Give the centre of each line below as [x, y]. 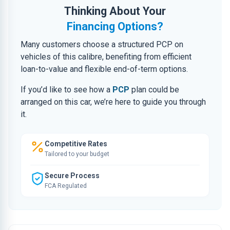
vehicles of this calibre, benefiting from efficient [106, 57]
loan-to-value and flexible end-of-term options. [104, 69]
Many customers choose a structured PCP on [102, 44]
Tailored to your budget [77, 154]
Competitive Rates [76, 144]
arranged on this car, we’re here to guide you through [113, 102]
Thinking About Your [115, 11]
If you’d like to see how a [66, 90]
